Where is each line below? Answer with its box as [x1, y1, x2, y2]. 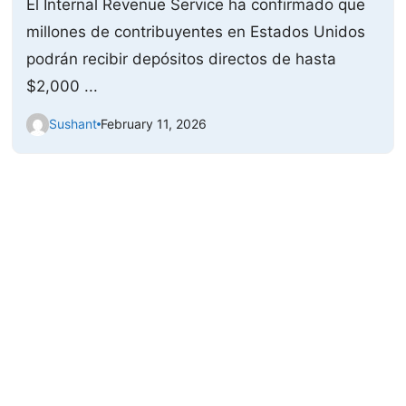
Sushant [49, 116, 98, 132]
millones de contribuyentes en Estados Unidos [26, 22, 366, 41]
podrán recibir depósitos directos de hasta [26, 49, 337, 68]
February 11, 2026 [101, 116, 208, 132]
